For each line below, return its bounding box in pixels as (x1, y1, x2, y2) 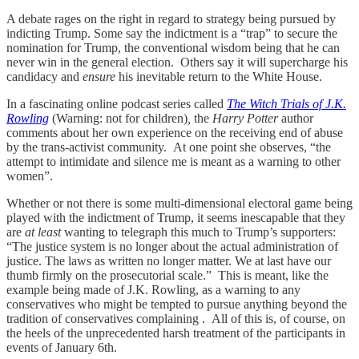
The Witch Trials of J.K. (227, 96, 346, 111)
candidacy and (6, 69, 83, 83)
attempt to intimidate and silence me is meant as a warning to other (6, 154, 341, 168)
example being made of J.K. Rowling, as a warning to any (6, 282, 301, 296)
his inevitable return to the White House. (115, 69, 322, 83)
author (278, 111, 313, 125)
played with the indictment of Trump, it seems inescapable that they (6, 210, 345, 224)
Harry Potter (212, 111, 278, 125)
